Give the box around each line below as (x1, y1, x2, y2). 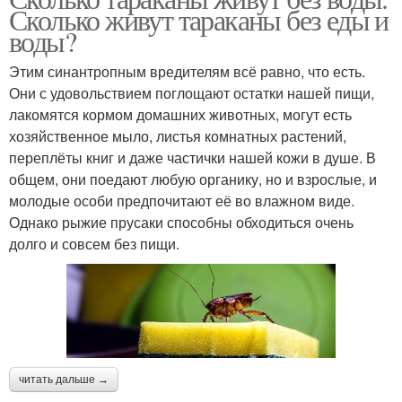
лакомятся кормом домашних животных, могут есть (9, 104, 352, 126)
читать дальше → (19, 373, 109, 387)
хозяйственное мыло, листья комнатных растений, (9, 126, 346, 147)
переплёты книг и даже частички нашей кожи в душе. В (9, 147, 376, 169)
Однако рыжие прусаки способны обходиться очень (9, 212, 354, 233)
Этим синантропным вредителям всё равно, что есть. (9, 61, 365, 83)
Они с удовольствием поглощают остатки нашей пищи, (9, 83, 374, 104)
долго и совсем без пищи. (9, 233, 179, 255)
